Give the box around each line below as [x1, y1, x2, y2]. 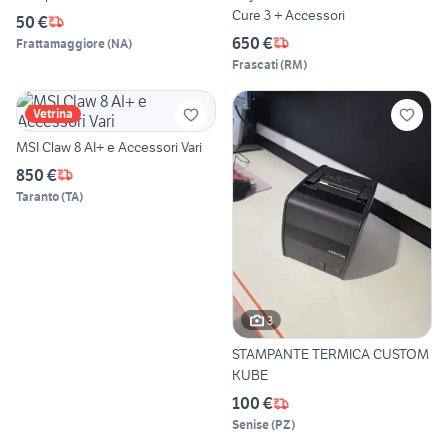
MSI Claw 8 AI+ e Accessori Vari [16, 137, 202, 156]
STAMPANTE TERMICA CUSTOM [232, 345, 429, 364]
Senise [232, 417, 269, 433]
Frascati [232, 56, 278, 72]
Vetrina [33, 105, 73, 121]
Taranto [16, 188, 59, 204]
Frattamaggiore [16, 35, 105, 51]
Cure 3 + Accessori [232, 5, 345, 24]
